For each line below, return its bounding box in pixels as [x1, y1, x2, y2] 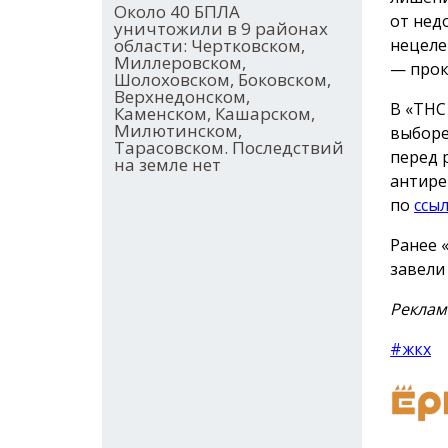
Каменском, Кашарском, [114, 102, 315, 126]
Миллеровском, [114, 51, 246, 75]
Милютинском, [114, 119, 242, 143]
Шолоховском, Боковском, [114, 68, 331, 92]
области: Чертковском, [114, 34, 305, 58]
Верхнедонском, [114, 85, 250, 109]
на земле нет [114, 153, 221, 177]
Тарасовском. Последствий [114, 136, 344, 160]
